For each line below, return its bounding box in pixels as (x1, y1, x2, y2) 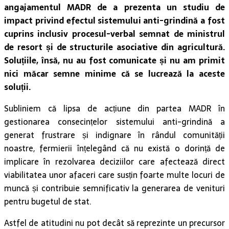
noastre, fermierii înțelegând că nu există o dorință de (4, 142, 225, 155)
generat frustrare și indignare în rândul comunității (4, 128, 225, 142)
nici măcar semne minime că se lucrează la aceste (4, 67, 225, 81)
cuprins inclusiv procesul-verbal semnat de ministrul (4, 27, 225, 41)
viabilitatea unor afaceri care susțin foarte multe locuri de (4, 168, 225, 182)
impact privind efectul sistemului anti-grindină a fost (4, 14, 225, 28)
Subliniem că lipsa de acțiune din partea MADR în (4, 102, 225, 116)
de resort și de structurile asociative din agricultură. (4, 40, 225, 54)
